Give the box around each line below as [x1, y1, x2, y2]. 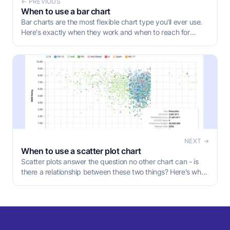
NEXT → [184, 137, 209, 145]
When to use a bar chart [21, 6, 110, 17]
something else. [21, 38, 70, 47]
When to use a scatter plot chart [21, 146, 141, 157]
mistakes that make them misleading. [21, 188, 139, 197]
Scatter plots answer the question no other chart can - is [21, 157, 199, 166]
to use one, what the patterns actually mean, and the [21, 178, 188, 187]
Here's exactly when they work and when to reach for [21, 28, 190, 37]
